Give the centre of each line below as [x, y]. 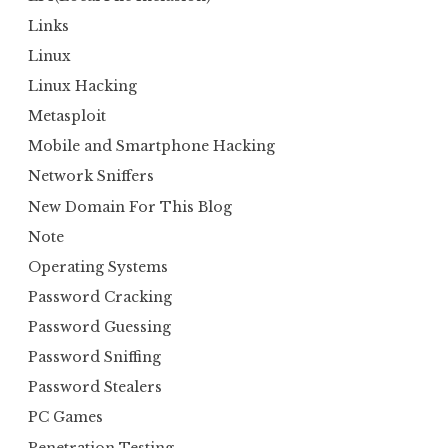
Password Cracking [100, 296]
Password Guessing [99, 327]
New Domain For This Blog [130, 206]
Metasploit [67, 116]
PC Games [65, 417]
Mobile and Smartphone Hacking [151, 146]
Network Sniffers [91, 176]
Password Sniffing [94, 357]
